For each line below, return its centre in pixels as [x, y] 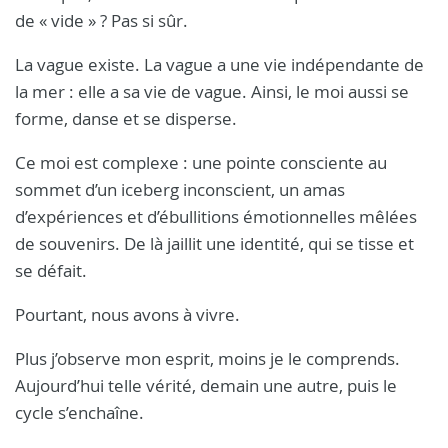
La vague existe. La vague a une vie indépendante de [219, 64]
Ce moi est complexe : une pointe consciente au [201, 162]
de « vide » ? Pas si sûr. [101, 20]
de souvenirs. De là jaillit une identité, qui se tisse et [214, 243]
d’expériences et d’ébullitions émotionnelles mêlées [216, 216]
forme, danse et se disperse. [126, 118]
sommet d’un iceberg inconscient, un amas [180, 189]
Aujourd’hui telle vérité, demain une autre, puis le [206, 385]
